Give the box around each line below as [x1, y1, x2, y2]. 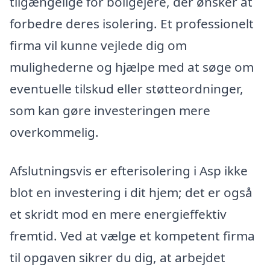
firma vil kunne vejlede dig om [10, 37, 187, 54]
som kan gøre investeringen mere [10, 102, 210, 119]
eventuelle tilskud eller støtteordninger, [10, 80, 243, 98]
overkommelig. [10, 124, 99, 141]
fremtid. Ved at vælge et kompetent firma [10, 227, 255, 244]
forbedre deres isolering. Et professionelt [10, 15, 254, 33]
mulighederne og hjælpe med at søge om [10, 58, 254, 76]
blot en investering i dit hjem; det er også [10, 183, 253, 201]
